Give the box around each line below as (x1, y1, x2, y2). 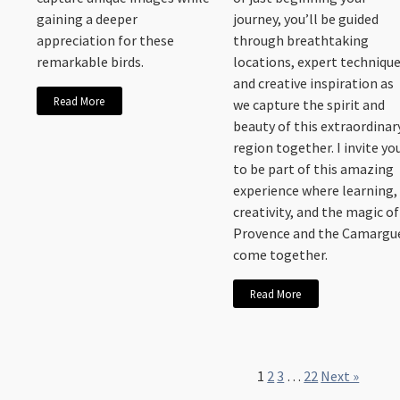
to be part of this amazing (233, 160, 395, 179)
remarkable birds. (37, 53, 145, 71)
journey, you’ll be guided (233, 10, 379, 29)
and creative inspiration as (233, 74, 395, 93)
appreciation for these (37, 31, 175, 50)
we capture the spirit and (233, 96, 386, 114)
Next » (321, 366, 360, 385)
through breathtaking (233, 31, 370, 50)
